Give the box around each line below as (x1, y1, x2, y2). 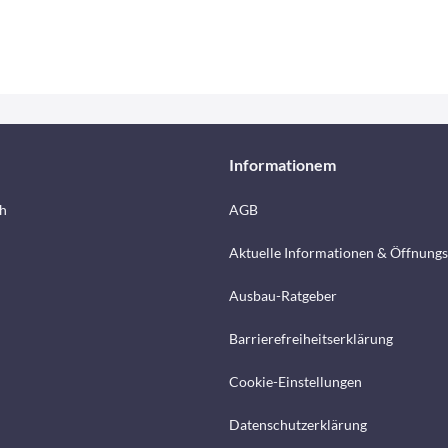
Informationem (229, 155, 336, 175)
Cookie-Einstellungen (229, 373, 362, 391)
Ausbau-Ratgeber (229, 287, 337, 305)
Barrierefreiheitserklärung (229, 330, 393, 348)
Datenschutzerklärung (229, 416, 367, 434)
